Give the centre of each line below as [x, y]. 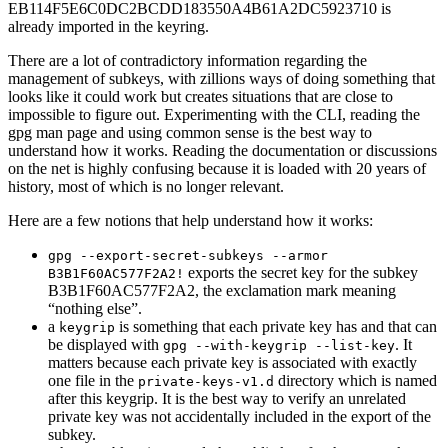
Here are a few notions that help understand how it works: [190, 221]
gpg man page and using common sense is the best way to [190, 133]
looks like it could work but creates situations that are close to [200, 97]
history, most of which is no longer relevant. [146, 187]
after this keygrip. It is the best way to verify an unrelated [227, 399]
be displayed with [105, 345]
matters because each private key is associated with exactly [232, 363]
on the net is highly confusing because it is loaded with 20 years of [217, 169]
